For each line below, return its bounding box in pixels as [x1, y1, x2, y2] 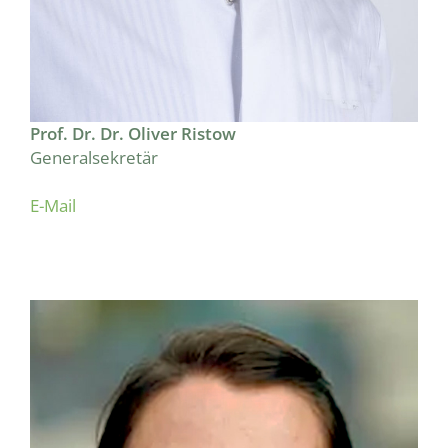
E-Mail [30, 193, 76, 217]
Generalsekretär [30, 145, 158, 169]
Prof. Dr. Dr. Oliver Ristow [30, 121, 236, 145]
